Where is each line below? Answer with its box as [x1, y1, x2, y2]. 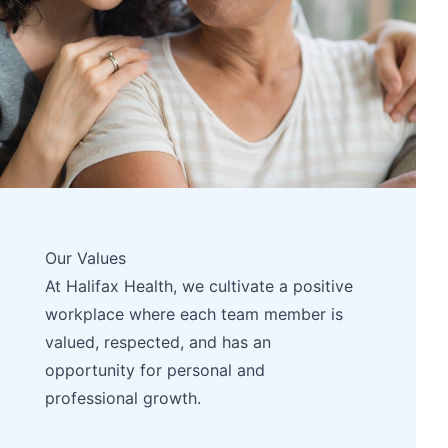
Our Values [45, 248, 127, 268]
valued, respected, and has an [45, 332, 272, 352]
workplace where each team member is [45, 304, 344, 324]
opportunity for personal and [45, 360, 266, 380]
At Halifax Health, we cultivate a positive [45, 276, 354, 296]
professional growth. [45, 388, 202, 408]
